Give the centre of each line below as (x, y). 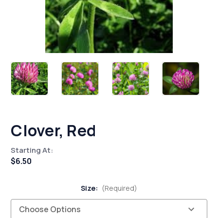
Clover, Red (54, 130)
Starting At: (32, 150)
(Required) (120, 188)
